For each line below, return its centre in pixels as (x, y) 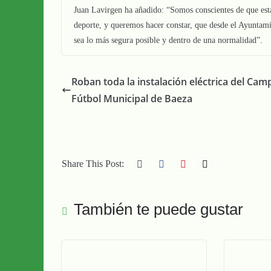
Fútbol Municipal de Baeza (132, 99)
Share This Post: (93, 164)
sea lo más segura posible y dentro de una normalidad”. (168, 40)
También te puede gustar (158, 209)
